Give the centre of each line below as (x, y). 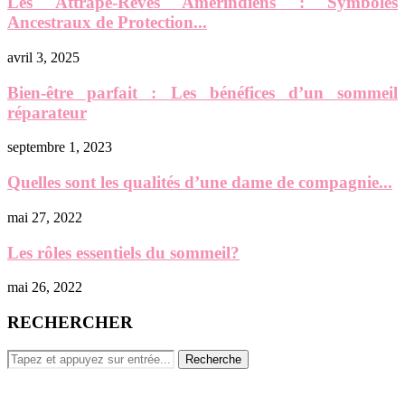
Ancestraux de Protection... (107, 23)
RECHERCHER (70, 322)
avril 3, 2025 (43, 57)
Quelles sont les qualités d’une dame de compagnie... (200, 183)
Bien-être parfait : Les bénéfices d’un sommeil (202, 92)
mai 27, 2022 (45, 217)
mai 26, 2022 (45, 287)
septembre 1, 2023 (60, 147)
